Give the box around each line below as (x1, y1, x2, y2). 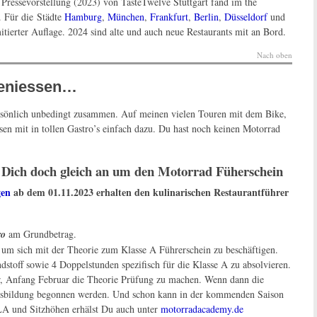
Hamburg (64, 10, 102, 24)
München (108, 10, 144, 24)
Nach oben (257, 50, 293, 61)
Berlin (194, 10, 219, 24)
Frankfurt (150, 10, 188, 24)
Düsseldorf (224, 10, 267, 24)
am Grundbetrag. (6, 227, 76, 241)
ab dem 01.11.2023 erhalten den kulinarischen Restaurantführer (11, 185, 289, 200)
